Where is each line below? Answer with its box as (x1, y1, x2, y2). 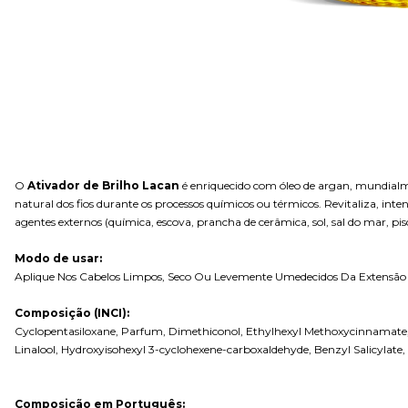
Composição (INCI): (15, 306, 129, 320)
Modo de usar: (15, 251, 102, 265)
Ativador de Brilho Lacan (27, 178, 179, 192)
